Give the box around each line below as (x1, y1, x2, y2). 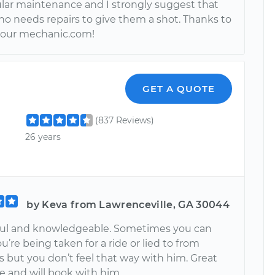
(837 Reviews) (95, 115, 155, 126)
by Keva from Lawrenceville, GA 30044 (26, 199, 230, 211)
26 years (25, 131, 61, 143)
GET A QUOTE (142, 83, 215, 95)
